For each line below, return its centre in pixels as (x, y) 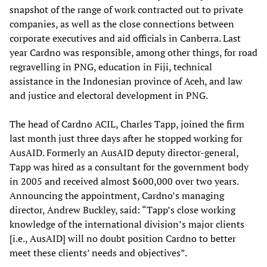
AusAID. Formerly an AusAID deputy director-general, (124, 153)
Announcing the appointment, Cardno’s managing (117, 196)
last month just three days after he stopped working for (126, 139)
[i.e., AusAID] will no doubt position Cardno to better (123, 239)
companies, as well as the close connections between (122, 24)
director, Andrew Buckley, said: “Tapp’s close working (122, 210)
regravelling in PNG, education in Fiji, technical (111, 67)
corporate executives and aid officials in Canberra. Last (125, 38)
